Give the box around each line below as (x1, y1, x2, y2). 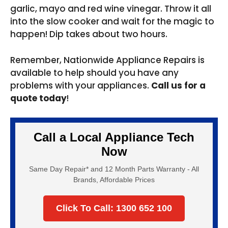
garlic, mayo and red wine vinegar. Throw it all (10, 3, 211, 15)
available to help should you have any (10, 66, 179, 79)
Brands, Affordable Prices (73, 176, 155, 184)
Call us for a (151, 79, 206, 92)
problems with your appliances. (10, 79, 151, 92)
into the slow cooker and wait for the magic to (10, 15, 214, 27)
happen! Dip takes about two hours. (10, 28, 167, 40)
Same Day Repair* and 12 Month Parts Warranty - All (29, 165, 199, 173)
